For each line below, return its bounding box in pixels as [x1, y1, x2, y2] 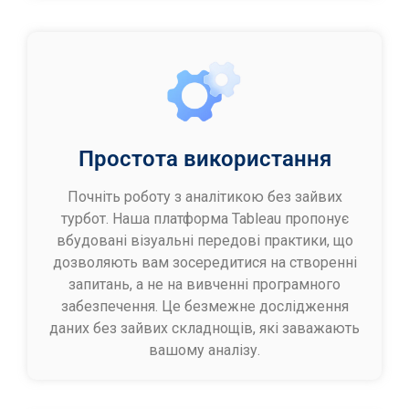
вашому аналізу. [149, 341, 260, 359]
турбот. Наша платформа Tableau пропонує [60, 209, 349, 227]
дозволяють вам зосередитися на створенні [52, 253, 357, 271]
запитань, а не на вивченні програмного [68, 275, 341, 293]
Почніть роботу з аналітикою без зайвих [67, 187, 342, 205]
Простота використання [78, 145, 331, 172]
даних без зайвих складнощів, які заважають [49, 319, 360, 337]
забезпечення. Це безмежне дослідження [60, 297, 349, 315]
